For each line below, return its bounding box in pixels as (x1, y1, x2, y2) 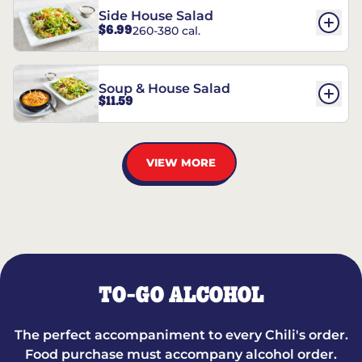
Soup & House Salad (99, 81, 230, 97)
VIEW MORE (146, 155, 216, 169)
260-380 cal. (133, 23, 200, 38)
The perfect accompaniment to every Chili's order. (14, 327, 348, 343)
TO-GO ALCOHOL (98, 284, 264, 307)
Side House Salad (99, 8, 213, 24)
